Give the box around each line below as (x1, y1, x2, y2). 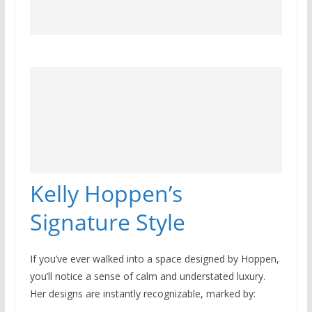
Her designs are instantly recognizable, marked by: (29, 286, 256, 300)
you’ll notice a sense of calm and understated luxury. (29, 269, 265, 283)
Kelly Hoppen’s (29, 178, 182, 208)
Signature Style (29, 206, 185, 237)
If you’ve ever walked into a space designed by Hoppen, (29, 251, 279, 265)
